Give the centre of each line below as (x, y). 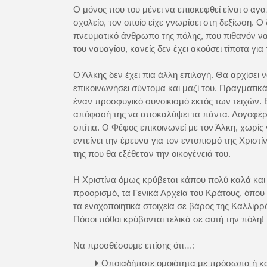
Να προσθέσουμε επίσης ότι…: (134, 245)
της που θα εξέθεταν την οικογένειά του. (152, 153)
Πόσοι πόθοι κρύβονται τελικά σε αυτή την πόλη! (168, 219)
